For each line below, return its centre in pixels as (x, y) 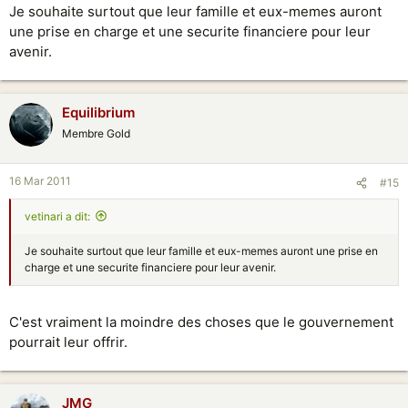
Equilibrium (98, 112)
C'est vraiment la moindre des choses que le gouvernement (201, 322)
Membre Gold (96, 133)
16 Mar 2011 (40, 180)
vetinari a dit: (57, 216)
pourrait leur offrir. (68, 342)
